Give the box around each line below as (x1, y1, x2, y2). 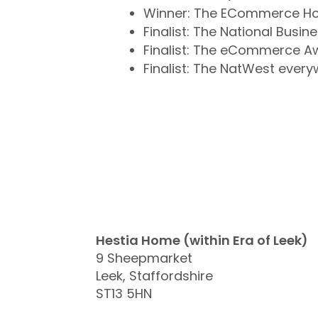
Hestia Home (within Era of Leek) (96, 231, 308, 250)
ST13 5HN (96, 285, 152, 303)
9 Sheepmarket (96, 249, 192, 268)
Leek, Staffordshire (96, 267, 213, 285)
